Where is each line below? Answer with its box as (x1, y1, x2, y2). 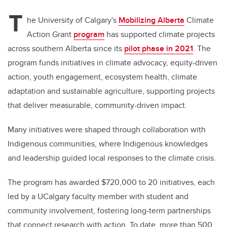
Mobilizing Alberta (119, 14, 184, 26)
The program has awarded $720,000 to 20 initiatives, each (8, 176, 215, 188)
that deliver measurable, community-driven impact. (8, 99, 187, 111)
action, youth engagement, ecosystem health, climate (8, 71, 197, 83)
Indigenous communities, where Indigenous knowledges (8, 138, 208, 150)
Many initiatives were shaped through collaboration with (8, 124, 206, 136)
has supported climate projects (104, 28, 215, 41)
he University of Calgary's (27, 14, 119, 26)
